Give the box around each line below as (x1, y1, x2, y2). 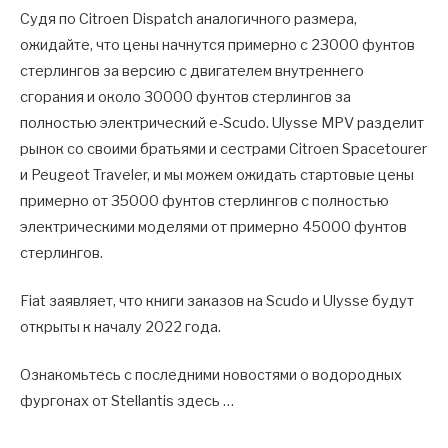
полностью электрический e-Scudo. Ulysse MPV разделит (20, 113, 424, 132)
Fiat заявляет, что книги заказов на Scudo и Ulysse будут (20, 291, 414, 310)
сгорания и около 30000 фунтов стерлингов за (20, 87, 351, 106)
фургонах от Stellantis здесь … (20, 392, 234, 411)
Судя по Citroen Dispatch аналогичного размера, (20, 9, 357, 28)
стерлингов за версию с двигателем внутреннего (20, 61, 364, 80)
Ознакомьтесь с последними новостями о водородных (20, 366, 402, 385)
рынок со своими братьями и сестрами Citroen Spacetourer (20, 139, 427, 158)
